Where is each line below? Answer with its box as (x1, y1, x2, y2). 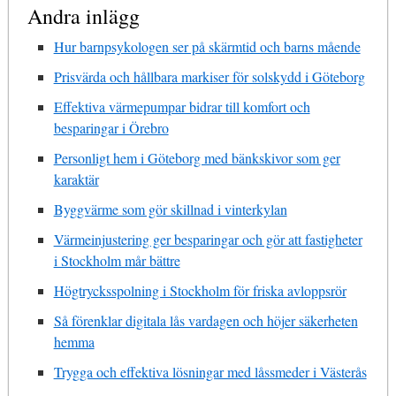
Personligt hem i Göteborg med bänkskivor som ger (53, 148, 340, 167)
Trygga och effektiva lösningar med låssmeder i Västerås (53, 362, 367, 381)
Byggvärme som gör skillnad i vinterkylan (53, 199, 287, 218)
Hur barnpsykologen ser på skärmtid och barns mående (53, 36, 361, 56)
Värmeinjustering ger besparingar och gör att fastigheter (53, 229, 362, 248)
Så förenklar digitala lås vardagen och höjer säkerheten (53, 310, 358, 330)
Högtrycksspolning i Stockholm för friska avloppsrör (53, 280, 346, 300)
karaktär (53, 169, 99, 188)
